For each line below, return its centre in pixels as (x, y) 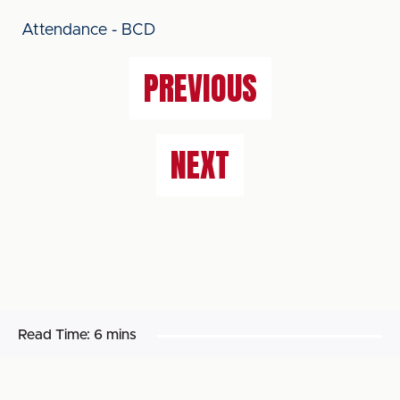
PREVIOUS (200, 88)
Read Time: (54, 335)
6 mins (115, 335)
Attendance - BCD (88, 30)
